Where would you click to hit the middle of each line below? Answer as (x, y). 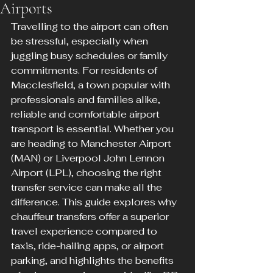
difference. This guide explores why (95, 202)
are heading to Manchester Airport (92, 144)
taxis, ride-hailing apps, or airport (89, 246)
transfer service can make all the (88, 187)
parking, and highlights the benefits (94, 261)
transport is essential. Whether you (94, 129)
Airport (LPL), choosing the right (87, 173)
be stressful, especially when (81, 41)
